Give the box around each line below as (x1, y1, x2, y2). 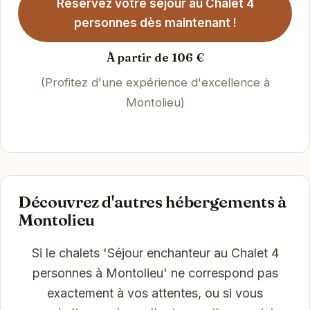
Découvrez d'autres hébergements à (17, 192, 287, 212)
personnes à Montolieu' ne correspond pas (32, 266, 278, 281)
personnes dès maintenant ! (73, 16, 237, 30)
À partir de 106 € (106, 51, 204, 65)
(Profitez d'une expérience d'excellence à (40, 75, 270, 90)
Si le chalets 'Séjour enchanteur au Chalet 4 (31, 246, 279, 261)
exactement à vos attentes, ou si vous (47, 286, 263, 301)
